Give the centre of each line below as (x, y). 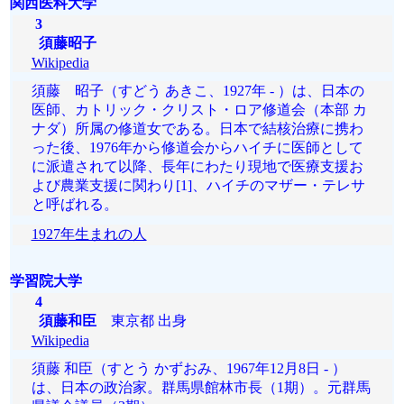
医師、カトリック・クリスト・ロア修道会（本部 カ (199, 110)
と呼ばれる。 (74, 204)
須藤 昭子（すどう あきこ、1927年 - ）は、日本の (197, 91)
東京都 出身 (141, 321)
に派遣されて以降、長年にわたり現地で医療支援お (197, 166)
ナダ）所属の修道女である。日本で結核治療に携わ (197, 129)
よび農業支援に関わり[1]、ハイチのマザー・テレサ (198, 185)
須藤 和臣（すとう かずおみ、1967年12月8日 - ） (188, 368)
